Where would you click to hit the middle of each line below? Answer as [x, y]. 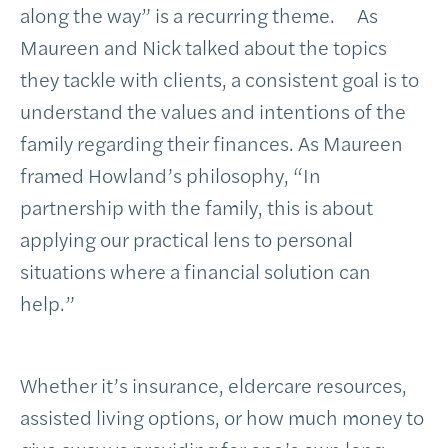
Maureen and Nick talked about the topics [203, 46]
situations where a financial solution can [195, 270]
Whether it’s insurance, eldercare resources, [213, 384]
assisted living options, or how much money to [222, 416]
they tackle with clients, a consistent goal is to [219, 78]
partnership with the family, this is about [196, 206]
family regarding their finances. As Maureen [211, 142]
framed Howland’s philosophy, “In [170, 174]
